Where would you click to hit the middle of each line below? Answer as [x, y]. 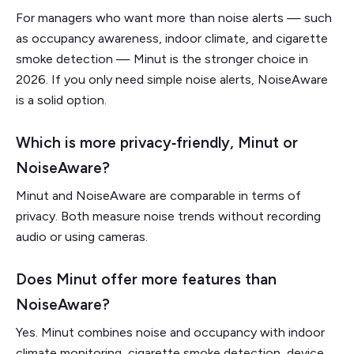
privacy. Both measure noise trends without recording [168, 216]
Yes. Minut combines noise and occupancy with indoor [170, 332]
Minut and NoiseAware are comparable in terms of [158, 195]
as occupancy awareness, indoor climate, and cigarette [172, 38]
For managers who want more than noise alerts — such [174, 17]
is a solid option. [61, 100]
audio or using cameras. [82, 236]
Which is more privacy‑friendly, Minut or [157, 142]
